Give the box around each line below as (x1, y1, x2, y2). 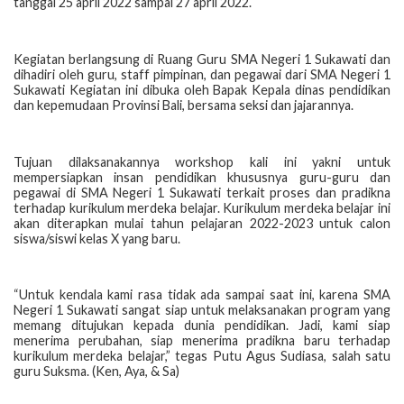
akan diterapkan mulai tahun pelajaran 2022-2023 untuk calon (14, 215, 390, 231)
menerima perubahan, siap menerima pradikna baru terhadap (14, 333, 390, 349)
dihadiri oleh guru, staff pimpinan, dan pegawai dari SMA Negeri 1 (14, 66, 390, 82)
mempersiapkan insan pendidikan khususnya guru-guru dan (14, 169, 390, 185)
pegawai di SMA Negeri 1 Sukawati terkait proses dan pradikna (14, 184, 390, 200)
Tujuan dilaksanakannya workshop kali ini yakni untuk (14, 153, 390, 170)
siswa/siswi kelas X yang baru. (14, 230, 180, 246)
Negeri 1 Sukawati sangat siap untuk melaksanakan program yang (14, 302, 390, 318)
